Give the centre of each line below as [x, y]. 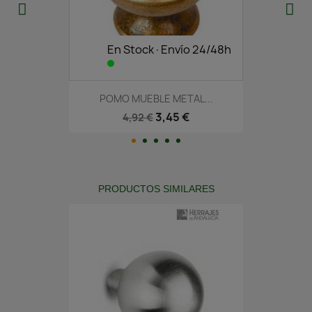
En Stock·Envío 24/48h [169, 49]
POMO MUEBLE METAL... [156, 98]
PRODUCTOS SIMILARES [156, 189]
